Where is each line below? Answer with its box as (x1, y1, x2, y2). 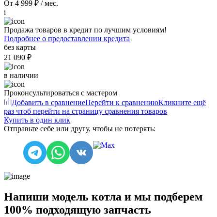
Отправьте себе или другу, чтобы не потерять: (4, 124, 155, 133)
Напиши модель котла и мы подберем (4, 190, 202, 203)
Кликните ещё (158, 98, 206, 107)
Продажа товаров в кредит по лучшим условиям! (4, 25, 167, 34)
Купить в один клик (4, 115, 70, 124)
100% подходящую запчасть (4, 203, 151, 216)
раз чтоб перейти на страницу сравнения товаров (4, 107, 167, 115)
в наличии (4, 71, 38, 79)
